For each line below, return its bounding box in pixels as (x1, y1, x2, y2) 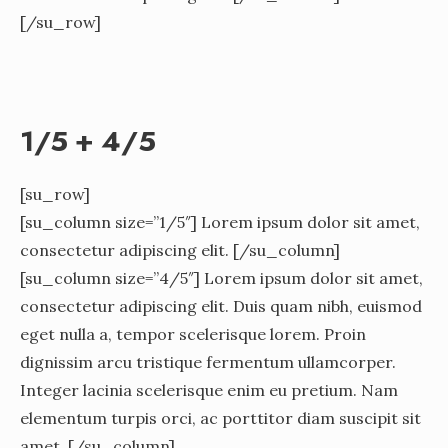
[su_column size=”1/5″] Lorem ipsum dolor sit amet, (20, 211, 420, 232)
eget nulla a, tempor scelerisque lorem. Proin (20, 323, 366, 344)
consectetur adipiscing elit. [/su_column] (20, 239, 340, 260)
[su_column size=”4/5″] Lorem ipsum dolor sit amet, (20, 267, 423, 288)
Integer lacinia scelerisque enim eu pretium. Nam (20, 379, 398, 400)
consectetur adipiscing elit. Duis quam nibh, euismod (20, 295, 422, 316)
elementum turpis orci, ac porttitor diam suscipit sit (20, 407, 421, 428)
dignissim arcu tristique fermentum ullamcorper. (20, 351, 396, 372)
